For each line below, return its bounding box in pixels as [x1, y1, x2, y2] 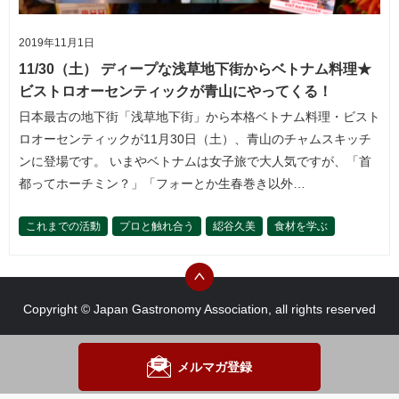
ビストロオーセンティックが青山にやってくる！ [19, 84, 332, 100]
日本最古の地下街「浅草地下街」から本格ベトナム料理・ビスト [19, 110, 380, 125]
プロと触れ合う [119, 220, 194, 233]
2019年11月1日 [19, 37, 94, 50]
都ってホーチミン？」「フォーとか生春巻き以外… [19, 176, 305, 191]
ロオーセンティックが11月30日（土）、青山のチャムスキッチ [19, 132, 371, 147]
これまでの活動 [26, 220, 101, 233]
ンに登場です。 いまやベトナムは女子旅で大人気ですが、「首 [19, 154, 371, 169]
